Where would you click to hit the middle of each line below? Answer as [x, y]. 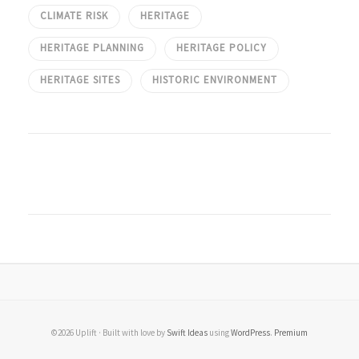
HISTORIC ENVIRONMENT [215, 80]
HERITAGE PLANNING [92, 48]
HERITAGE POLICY [222, 48]
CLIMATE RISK [74, 16]
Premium [291, 333]
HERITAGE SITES [80, 80]
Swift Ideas [187, 333]
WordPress [250, 333]
